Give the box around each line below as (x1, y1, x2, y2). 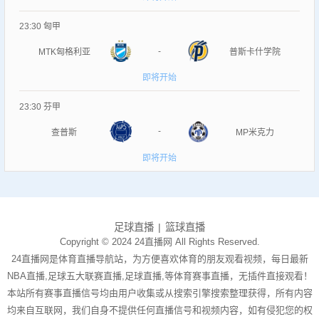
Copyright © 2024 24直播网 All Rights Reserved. (59, 236, 260, 247)
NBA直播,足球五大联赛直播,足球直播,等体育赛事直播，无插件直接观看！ (6, 270, 313, 281)
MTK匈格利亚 (38, 47, 90, 58)
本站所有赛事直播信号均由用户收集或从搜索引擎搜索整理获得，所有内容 (6, 287, 313, 298)
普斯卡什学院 (229, 47, 281, 58)
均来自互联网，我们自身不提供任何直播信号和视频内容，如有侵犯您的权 (6, 304, 313, 315)
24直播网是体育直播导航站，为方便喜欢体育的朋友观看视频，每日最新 (11, 253, 308, 264)
